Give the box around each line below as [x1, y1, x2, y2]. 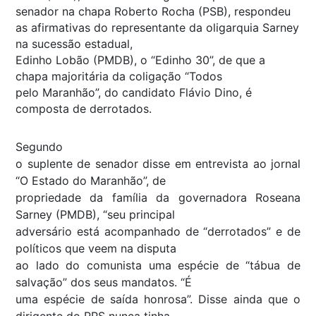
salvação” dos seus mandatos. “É [16, 275, 192, 290]
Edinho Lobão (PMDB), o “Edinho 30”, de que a [16, 53, 265, 68]
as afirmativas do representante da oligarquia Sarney [16, 20, 299, 35]
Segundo [16, 140, 63, 154]
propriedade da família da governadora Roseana [16, 190, 300, 205]
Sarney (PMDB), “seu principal [16, 207, 175, 222]
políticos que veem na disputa [16, 241, 176, 256]
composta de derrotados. [16, 102, 152, 116]
